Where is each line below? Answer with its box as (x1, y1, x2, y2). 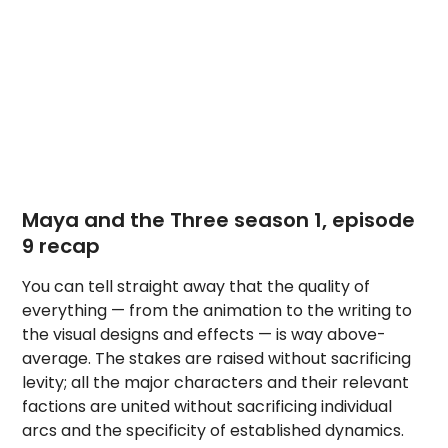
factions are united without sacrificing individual (22, 395, 393, 418)
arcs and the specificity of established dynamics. (22, 419, 405, 442)
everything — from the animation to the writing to (22, 299, 413, 322)
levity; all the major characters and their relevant (22, 371, 410, 394)
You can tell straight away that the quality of (22, 275, 371, 298)
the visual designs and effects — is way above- (22, 323, 387, 346)
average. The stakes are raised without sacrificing (22, 347, 412, 370)
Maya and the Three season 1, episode (22, 206, 416, 234)
